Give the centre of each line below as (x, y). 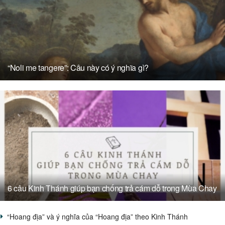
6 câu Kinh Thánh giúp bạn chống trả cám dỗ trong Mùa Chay (112, 188)
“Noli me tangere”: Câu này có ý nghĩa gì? (78, 67)
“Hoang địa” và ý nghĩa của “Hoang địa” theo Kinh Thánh (97, 216)
